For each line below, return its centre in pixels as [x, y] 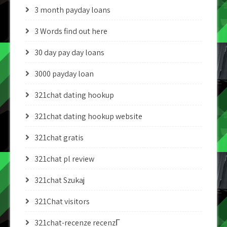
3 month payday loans [72, 10]
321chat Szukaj [60, 180]
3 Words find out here [71, 31]
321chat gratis [59, 138]
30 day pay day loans [69, 52]
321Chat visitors [62, 201]
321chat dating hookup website [88, 116]
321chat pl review [64, 159]
